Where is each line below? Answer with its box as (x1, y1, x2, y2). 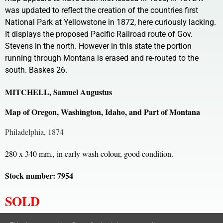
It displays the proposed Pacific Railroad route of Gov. (5, 29, 193, 39)
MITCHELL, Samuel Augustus (5, 86, 112, 98)
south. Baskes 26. (5, 65, 67, 75)
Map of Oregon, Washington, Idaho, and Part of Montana (5, 106, 200, 117)
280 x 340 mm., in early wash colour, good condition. (5, 148, 173, 159)
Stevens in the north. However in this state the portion (5, 41, 192, 51)
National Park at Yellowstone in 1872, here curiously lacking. (5, 17, 216, 27)
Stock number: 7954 (5, 169, 73, 181)
